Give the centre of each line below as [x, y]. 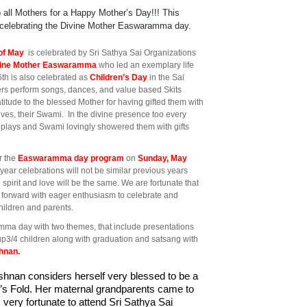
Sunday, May [162, 158]
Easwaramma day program [71, 158]
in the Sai [167, 77]
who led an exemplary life [145, 65]
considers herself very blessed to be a [113, 276]
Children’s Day [119, 77]
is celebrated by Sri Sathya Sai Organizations [110, 52]
